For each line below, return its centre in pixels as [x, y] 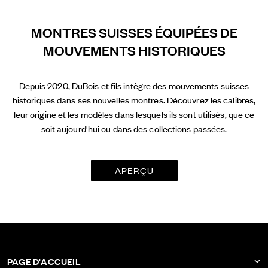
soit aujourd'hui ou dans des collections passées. [134, 128]
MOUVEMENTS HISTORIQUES [134, 50]
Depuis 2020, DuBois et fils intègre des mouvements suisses [134, 85]
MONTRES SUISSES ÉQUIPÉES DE [134, 32]
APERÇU [134, 170]
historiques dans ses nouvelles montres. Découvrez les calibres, [134, 99]
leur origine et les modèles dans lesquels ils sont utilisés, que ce [134, 114]
